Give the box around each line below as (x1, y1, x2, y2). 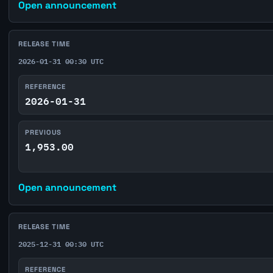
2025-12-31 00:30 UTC (18, 238, 104, 250)
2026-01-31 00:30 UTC (18, 55, 104, 68)
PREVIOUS (25, 128, 62, 137)
